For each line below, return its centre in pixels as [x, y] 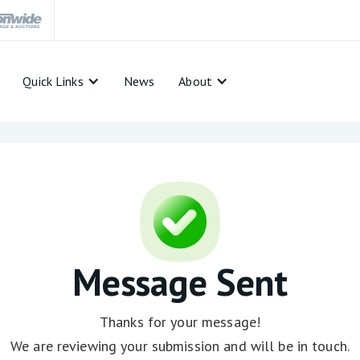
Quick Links [53, 81]
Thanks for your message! [180, 321]
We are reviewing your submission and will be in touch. [180, 346]
